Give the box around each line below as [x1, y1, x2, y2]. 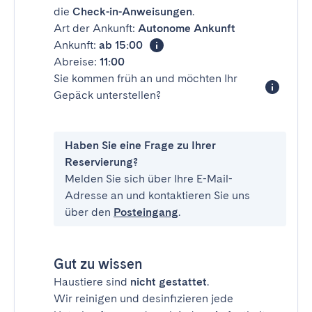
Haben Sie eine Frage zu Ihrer [65, 139, 216, 152]
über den [65, 205, 114, 219]
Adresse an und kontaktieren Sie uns [65, 189, 250, 202]
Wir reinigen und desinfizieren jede [54, 292, 233, 305]
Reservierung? [65, 155, 138, 169]
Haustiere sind [54, 275, 130, 288]
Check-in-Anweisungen [72, 5, 192, 18]
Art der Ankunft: [54, 22, 138, 35]
